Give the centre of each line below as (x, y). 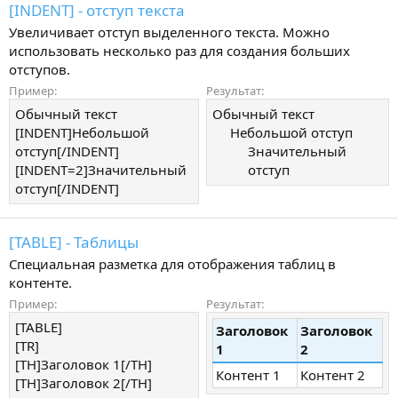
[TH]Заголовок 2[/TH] (84, 383)
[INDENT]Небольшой (82, 132)
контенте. (40, 283)
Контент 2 (333, 375)
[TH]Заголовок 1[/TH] (84, 365)
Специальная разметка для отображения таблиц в (172, 264)
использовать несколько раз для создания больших (179, 50)
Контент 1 (248, 375)
